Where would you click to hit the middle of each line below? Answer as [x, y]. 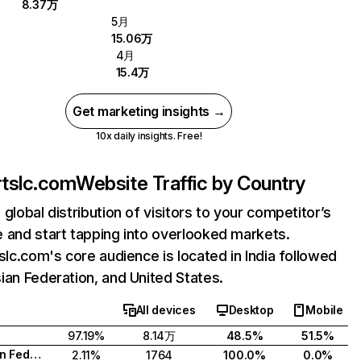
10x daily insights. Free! [149, 136]
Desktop [251, 310]
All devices [166, 310]
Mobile [324, 310]
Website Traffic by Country [191, 183]
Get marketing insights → [149, 111]
